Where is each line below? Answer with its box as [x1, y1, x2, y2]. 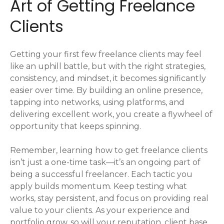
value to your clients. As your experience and [10, 205, 190, 215]
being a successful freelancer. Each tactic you [10, 169, 192, 179]
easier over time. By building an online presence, [10, 85, 202, 95]
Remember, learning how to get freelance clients [10, 145, 207, 155]
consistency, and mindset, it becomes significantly [10, 73, 206, 83]
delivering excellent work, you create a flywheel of [10, 109, 212, 119]
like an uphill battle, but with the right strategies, [10, 61, 205, 71]
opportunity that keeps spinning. [10, 121, 141, 131]
